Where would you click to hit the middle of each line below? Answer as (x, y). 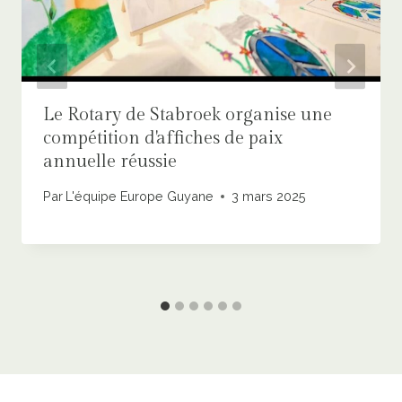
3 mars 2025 (269, 197)
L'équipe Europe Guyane (140, 197)
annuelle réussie (110, 161)
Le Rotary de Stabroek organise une (188, 114)
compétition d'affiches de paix (163, 138)
